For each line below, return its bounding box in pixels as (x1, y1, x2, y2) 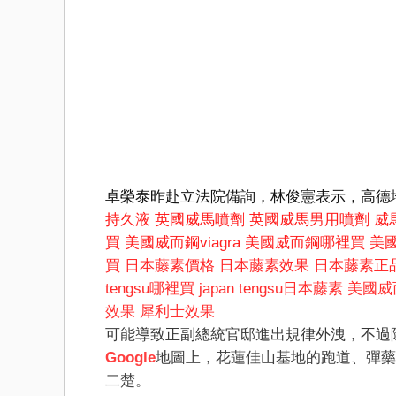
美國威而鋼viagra (125, 234, 240, 252)
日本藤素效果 (219, 257, 309, 275)
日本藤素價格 (125, 257, 215, 275)
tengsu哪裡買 (105, 280, 194, 298)
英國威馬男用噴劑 (249, 211, 369, 229)
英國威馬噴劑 (155, 211, 245, 229)
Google (105, 349, 156, 367)
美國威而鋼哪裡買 (245, 234, 365, 252)
